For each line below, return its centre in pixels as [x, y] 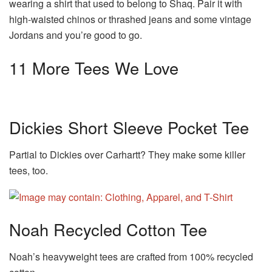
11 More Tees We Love [94, 68]
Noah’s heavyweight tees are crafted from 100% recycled [131, 256]
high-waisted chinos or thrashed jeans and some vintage [130, 19]
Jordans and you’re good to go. [76, 35]
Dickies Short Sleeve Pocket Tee [129, 127]
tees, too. [29, 170]
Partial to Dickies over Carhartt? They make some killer [127, 154]
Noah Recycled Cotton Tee [108, 229]
